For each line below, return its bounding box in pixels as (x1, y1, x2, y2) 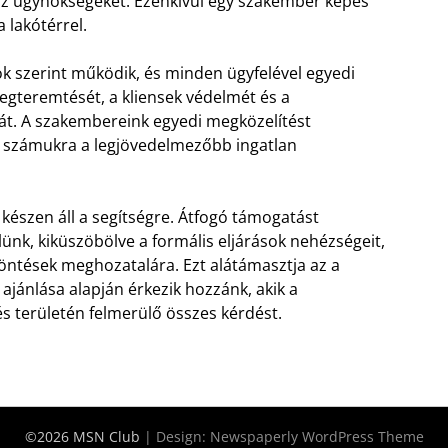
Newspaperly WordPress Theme (209, 426, 424, 446)
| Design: (143, 426, 210, 446)
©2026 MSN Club (24, 426, 144, 446)
